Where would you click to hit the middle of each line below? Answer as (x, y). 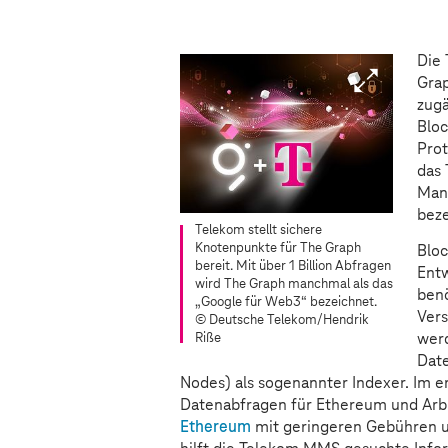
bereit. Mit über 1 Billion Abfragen (293, 267)
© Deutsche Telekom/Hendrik (282, 321)
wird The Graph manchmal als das (294, 285)
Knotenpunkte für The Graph (278, 249)
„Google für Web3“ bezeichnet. (286, 303)
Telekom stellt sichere (258, 231)
